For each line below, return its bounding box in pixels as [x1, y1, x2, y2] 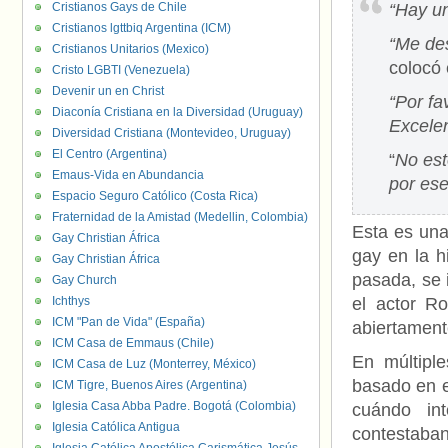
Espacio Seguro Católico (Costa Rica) [52, 189, 258, 203]
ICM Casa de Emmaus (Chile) [52, 336, 214, 350]
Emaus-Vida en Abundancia [52, 168, 204, 182]
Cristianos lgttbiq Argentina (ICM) [52, 21, 231, 35]
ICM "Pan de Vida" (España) [52, 315, 205, 329]
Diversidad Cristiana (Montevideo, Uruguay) [52, 126, 291, 140]
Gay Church [52, 273, 117, 287]
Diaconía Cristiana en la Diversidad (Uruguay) [52, 105, 303, 119]
